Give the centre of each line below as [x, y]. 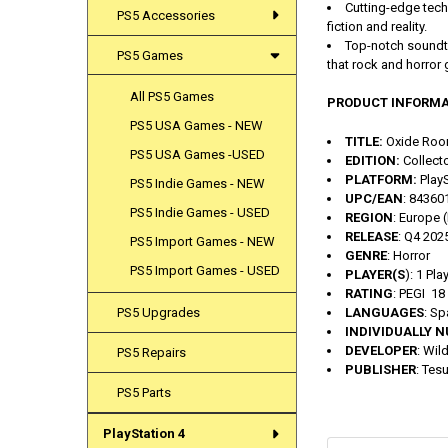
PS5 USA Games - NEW [197, 126]
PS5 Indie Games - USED [200, 213]
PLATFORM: [380, 179]
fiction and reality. [376, 26]
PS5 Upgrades [159, 313]
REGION [368, 217]
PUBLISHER [380, 369]
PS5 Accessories [166, 15]
